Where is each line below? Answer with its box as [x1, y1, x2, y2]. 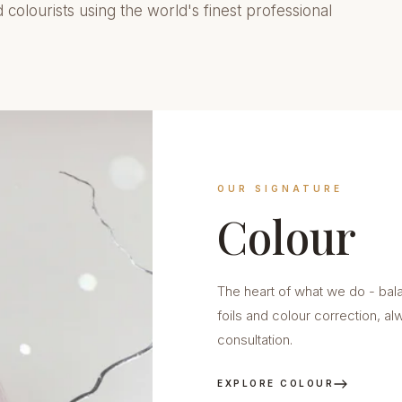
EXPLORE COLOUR [217, 378, 335, 389]
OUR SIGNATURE [217, 183, 344, 194]
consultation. [217, 331, 293, 348]
